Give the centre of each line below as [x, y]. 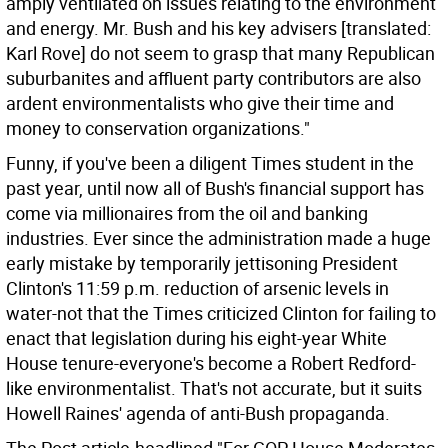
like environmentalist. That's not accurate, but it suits [214, 388]
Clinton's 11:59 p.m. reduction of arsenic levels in [197, 288]
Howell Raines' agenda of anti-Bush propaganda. [198, 413]
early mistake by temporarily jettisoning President [202, 263]
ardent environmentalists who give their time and [200, 103]
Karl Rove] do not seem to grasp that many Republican [220, 53]
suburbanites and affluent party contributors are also [213, 78]
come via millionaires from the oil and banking [187, 213]
